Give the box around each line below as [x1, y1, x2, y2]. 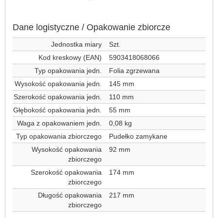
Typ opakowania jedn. [35, 67, 102, 74]
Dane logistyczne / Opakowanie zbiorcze [13, 22, 170, 32]
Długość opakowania [38, 191, 102, 199]
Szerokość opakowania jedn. [14, 93, 102, 101]
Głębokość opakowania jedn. [13, 106, 102, 114]
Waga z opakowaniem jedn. [17, 119, 102, 127]
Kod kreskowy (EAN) [38, 54, 102, 61]
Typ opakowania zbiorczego [16, 132, 102, 140]
